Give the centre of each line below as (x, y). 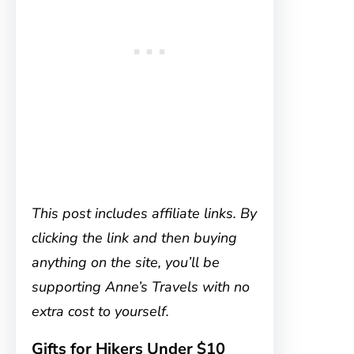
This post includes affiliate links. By (144, 213)
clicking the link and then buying (134, 238)
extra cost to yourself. (100, 311)
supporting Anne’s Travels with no (141, 287)
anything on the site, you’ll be (126, 262)
